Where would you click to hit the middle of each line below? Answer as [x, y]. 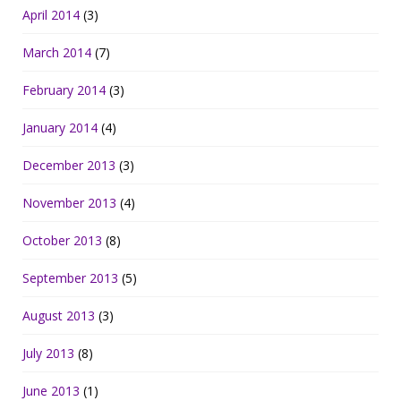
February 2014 [64, 90]
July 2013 [48, 353]
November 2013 [69, 202]
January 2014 [60, 127]
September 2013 [70, 277]
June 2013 [51, 390]
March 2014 [57, 52]
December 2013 [69, 165]
